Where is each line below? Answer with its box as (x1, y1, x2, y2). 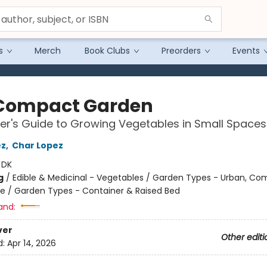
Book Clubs (85, 45, 130, 57)
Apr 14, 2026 (7, 237, 56, 250)
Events (232, 45, 260, 57)
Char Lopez (11, 139, 63, 151)
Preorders (162, 45, 201, 57)
